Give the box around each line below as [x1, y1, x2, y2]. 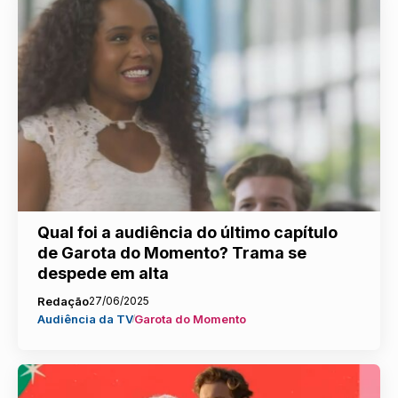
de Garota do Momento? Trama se [36, 243, 306, 262]
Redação [36, 293, 89, 308]
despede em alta [36, 263, 169, 283]
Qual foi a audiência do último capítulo [36, 222, 338, 242]
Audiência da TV [36, 311, 133, 326]
